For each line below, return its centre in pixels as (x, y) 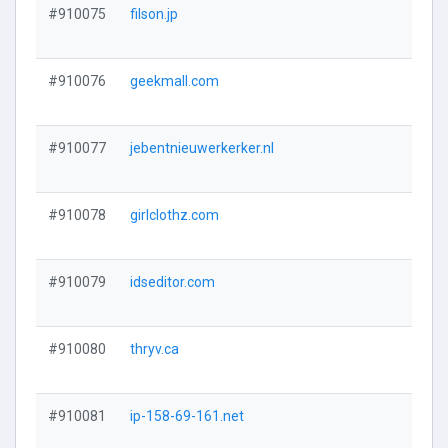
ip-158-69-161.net (187, 416)
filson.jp (154, 14)
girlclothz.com (174, 215)
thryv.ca (154, 349)
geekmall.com (174, 81)
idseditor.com (172, 282)
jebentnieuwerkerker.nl (202, 148)
